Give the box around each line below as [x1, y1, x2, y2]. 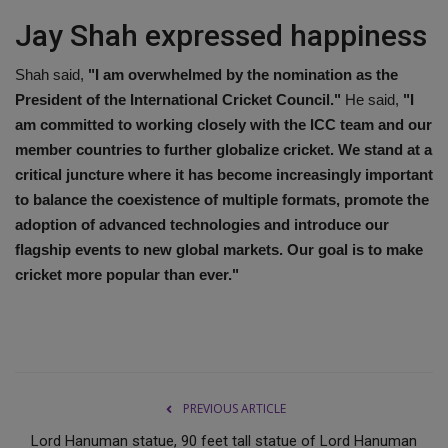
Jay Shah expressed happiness [15, 17, 427, 53]
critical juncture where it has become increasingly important [15, 165, 433, 183]
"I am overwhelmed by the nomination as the [88, 65, 398, 83]
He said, [341, 90, 399, 108]
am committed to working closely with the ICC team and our [15, 115, 432, 133]
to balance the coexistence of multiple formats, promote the [15, 190, 429, 208]
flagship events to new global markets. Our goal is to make [15, 240, 423, 258]
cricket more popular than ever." [15, 265, 239, 283]
